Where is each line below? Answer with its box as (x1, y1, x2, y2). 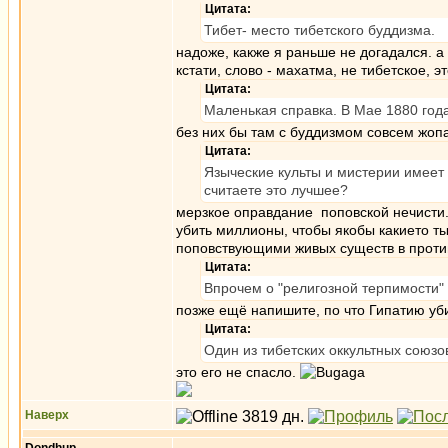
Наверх (25, 408, 69, 422)
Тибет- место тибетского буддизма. (204, 22, 435, 38)
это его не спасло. (176, 364, 300, 380)
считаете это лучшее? (204, 182, 348, 198)
